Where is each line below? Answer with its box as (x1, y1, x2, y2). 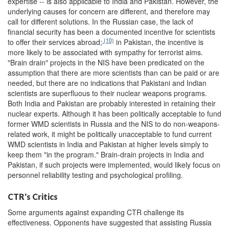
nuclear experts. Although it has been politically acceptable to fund (8, 108, 221, 119)
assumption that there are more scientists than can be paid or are (8, 67, 219, 78)
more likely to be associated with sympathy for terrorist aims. (8, 47, 203, 58)
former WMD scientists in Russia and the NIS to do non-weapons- (8, 119, 220, 129)
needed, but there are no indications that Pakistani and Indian (8, 78, 207, 88)
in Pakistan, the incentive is (114, 37, 203, 48)
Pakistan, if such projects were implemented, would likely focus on (8, 159, 220, 170)
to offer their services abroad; (8, 37, 102, 48)
